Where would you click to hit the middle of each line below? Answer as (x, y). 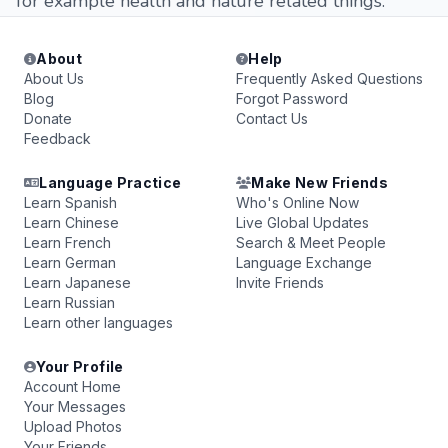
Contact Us (272, 118)
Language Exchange (304, 262)
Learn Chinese (71, 222)
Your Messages (75, 406)
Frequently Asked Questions (329, 78)
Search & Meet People (311, 242)
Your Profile (80, 366)
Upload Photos (73, 426)
